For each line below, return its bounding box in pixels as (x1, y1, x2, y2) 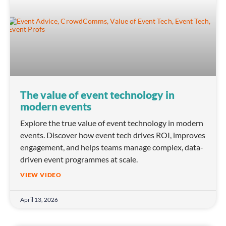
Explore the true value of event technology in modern (20, 118, 203, 128)
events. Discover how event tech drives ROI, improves (20, 130, 205, 140)
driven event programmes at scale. (20, 154, 138, 164)
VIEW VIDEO (20, 171, 62, 179)
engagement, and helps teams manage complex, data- (20, 142, 203, 152)
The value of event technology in (20, 88, 175, 101)
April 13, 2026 (20, 196, 58, 204)
